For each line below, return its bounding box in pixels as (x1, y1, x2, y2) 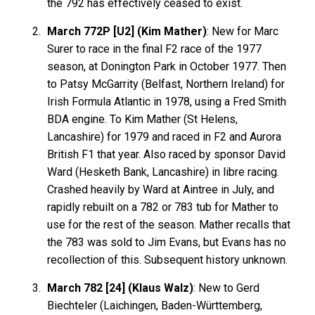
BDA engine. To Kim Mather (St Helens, (47, 112, 238, 126)
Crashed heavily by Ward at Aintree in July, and (47, 182, 275, 196)
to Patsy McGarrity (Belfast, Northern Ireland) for (47, 77, 285, 91)
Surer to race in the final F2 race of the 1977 (47, 41, 262, 56)
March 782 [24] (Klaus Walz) (47, 281, 194, 295)
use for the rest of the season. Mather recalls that (47, 217, 291, 231)
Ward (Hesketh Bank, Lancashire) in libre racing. (47, 165, 280, 179)
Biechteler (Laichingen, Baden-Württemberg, (47, 298, 263, 312)
